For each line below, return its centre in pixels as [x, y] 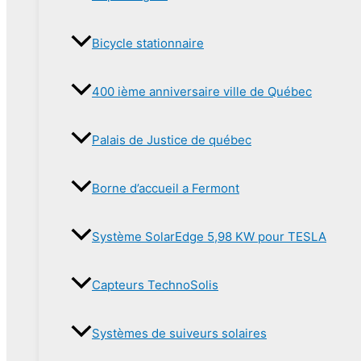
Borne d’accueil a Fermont [166, 188]
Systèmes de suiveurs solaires [179, 333]
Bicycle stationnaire [148, 43]
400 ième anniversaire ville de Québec [202, 91]
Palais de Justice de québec [172, 139]
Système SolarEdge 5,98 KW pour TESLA [209, 236]
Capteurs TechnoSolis [155, 284]
